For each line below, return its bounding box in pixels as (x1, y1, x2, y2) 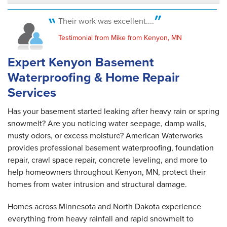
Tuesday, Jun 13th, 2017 (33, 9, 87, 17)
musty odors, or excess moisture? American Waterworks (8, 129, 203, 141)
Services (8, 83, 56, 102)
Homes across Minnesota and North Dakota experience (8, 200, 201, 212)
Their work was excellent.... (58, 15, 154, 27)
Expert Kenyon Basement (8, 52, 154, 71)
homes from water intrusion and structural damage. (8, 178, 187, 190)
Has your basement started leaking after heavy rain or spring (8, 105, 219, 117)
